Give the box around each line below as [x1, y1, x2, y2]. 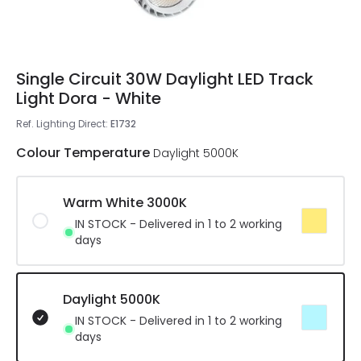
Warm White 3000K [63, 193, 187, 212]
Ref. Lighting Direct [16, 117, 106, 131]
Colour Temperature [16, 143, 150, 162]
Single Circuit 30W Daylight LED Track [16, 68, 313, 90]
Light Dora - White [16, 87, 161, 110]
